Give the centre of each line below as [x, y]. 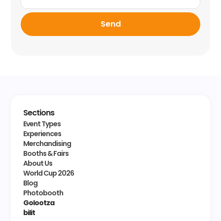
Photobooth [43, 193]
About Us [37, 164]
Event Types [42, 124]
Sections [38, 113]
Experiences [42, 134]
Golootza [38, 203]
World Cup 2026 [48, 173]
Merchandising [47, 144]
